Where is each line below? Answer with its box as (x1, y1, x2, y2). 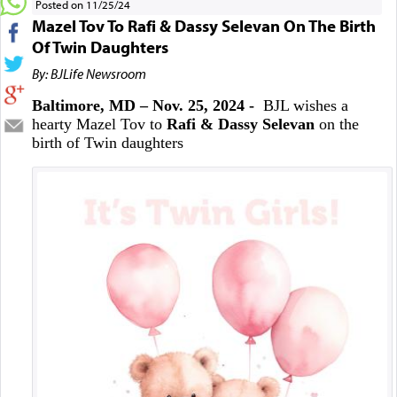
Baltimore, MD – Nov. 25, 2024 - (31, 96, 254, 114)
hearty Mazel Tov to (31, 114, 167, 133)
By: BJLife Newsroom (31, 64, 146, 82)
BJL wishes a (253, 96, 348, 114)
